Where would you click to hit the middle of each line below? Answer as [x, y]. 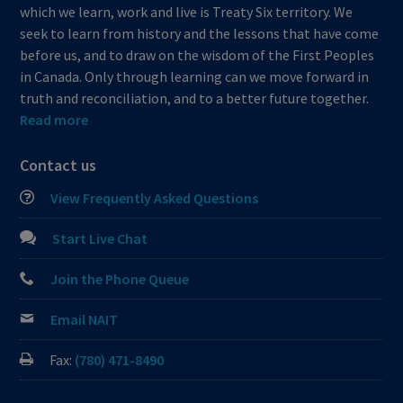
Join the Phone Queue [120, 279]
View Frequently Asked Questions [155, 198]
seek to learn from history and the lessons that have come [200, 33]
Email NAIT [85, 319]
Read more [54, 120]
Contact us [58, 165]
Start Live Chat [100, 238]
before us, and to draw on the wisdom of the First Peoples [197, 55]
